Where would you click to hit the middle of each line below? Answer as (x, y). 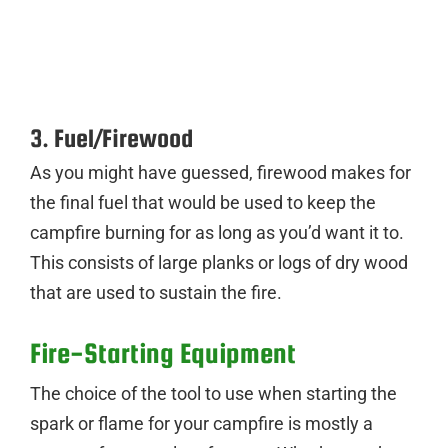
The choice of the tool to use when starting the (213, 393)
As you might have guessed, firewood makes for (220, 172)
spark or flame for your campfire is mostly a (201, 423)
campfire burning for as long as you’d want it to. (217, 232)
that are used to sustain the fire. (156, 292)
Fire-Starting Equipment (163, 352)
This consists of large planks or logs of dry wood (219, 262)
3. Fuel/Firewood (111, 137)
